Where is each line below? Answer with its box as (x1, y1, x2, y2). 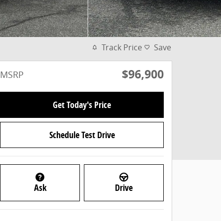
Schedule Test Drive (49, 129, 115, 142)
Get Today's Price (53, 99, 111, 111)
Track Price (102, 42, 142, 53)
